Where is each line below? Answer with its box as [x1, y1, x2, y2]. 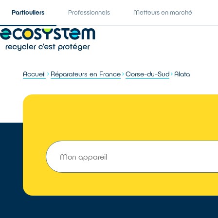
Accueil [23, 70, 46, 78]
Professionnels [68, 8, 110, 16]
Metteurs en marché [133, 8, 192, 16]
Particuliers [12, 8, 45, 16]
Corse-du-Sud [126, 70, 170, 78]
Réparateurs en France [51, 70, 121, 78]
